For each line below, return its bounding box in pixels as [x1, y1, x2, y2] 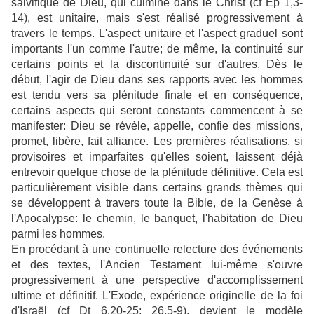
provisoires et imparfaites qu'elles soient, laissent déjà [11, 151, 303, 163]
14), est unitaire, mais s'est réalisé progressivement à [11, 12, 303, 25]
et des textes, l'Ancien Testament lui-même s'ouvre [11, 259, 303, 271]
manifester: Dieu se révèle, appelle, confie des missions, [11, 120, 303, 132]
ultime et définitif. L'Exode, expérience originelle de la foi [11, 289, 303, 302]
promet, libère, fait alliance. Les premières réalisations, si [11, 135, 303, 148]
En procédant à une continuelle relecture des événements [11, 243, 303, 256]
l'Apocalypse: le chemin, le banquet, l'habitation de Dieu [11, 212, 303, 225]
